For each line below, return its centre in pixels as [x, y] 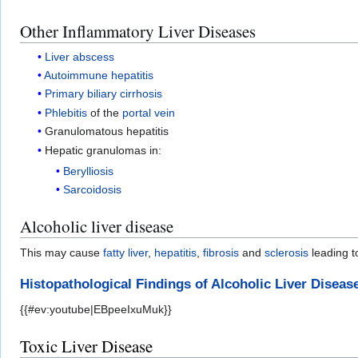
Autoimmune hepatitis [99, 76]
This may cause [62, 253]
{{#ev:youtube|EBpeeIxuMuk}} [96, 309]
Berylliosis [88, 171]
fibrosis [221, 253]
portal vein [149, 112]
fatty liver [125, 253]
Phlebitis [66, 112]
